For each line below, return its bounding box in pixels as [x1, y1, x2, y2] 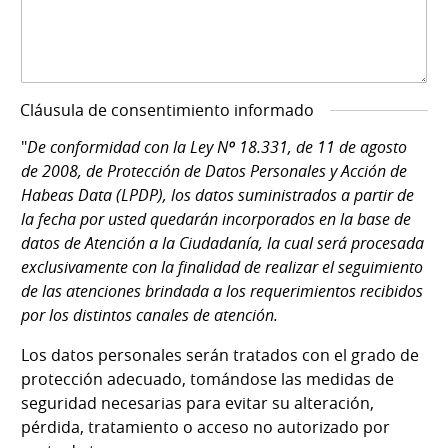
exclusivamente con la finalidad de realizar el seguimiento [21, 256, 423, 279]
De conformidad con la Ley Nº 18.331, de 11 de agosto [27, 136, 407, 159]
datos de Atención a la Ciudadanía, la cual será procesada [21, 232, 424, 255]
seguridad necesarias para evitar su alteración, [21, 392, 374, 415]
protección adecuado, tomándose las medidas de [21, 368, 394, 391]
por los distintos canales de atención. [21, 304, 278, 327]
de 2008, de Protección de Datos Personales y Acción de [21, 160, 407, 183]
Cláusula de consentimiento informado [20, 99, 314, 122]
